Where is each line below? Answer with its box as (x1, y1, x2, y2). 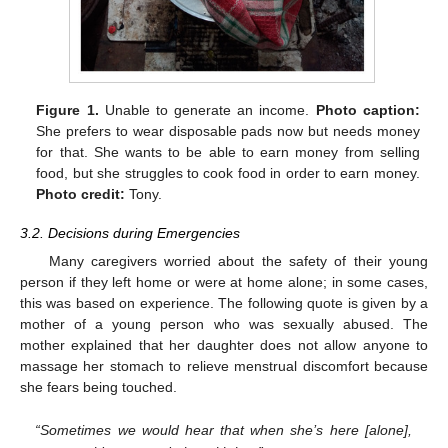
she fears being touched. (20, 378, 177, 395)
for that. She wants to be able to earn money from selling (36, 144, 420, 161)
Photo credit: (36, 186, 126, 203)
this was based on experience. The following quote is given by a (20, 294, 428, 311)
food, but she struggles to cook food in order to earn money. (36, 165, 420, 182)
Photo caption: (315, 102, 420, 119)
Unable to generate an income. (98, 102, 316, 119)
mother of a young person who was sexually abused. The (20, 315, 428, 332)
